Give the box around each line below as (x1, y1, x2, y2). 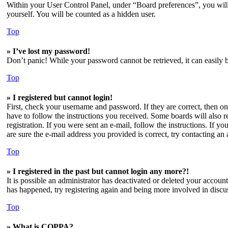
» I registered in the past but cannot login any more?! (7, 167, 189, 176)
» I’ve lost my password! (7, 47, 90, 55)
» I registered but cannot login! (7, 93, 112, 102)
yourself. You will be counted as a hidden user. (7, 10, 156, 18)
